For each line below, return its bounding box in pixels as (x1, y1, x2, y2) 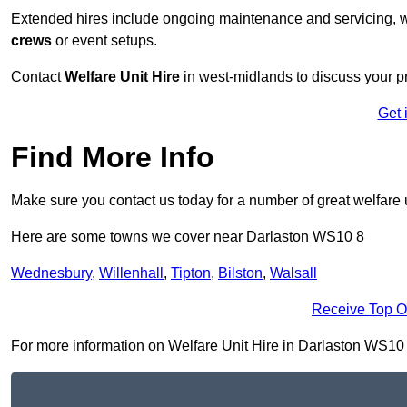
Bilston (218, 265, 263, 282)
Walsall (270, 265, 317, 282)
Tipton (171, 265, 211, 282)
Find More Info (11, 141, 214, 174)
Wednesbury (11, 265, 92, 282)
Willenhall (99, 265, 164, 282)
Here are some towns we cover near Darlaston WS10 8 (11, 229, 364, 245)
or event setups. (52, 33, 157, 49)
